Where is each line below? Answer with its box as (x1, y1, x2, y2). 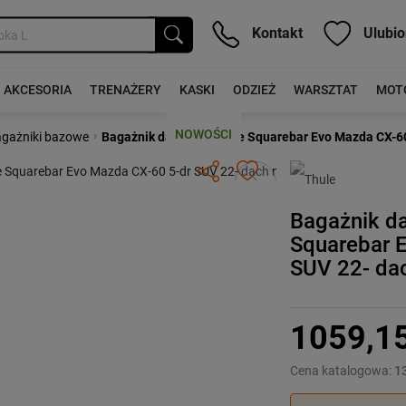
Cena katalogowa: (290, 363, 395, 378)
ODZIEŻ (232, 82, 275, 97)
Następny (243, 161, 320, 183)
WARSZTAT (293, 82, 358, 97)
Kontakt (248, 24, 303, 42)
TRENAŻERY (89, 82, 161, 97)
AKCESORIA (3, 82, 72, 97)
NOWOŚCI (174, 127, 232, 141)
